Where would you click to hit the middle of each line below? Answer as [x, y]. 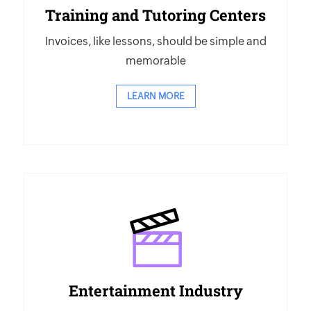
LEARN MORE [155, 96]
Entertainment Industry [155, 291]
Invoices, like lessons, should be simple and [155, 41]
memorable [155, 61]
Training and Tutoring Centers [155, 15]
